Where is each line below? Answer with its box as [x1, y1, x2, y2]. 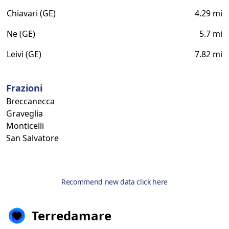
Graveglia [6, 108, 43, 119]
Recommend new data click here [61, 177, 168, 187]
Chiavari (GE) [7, 8, 56, 19]
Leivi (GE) [7, 49, 41, 60]
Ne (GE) [7, 28, 35, 39]
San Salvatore [6, 132, 59, 144]
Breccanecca [6, 96, 55, 107]
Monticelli [6, 120, 44, 131]
